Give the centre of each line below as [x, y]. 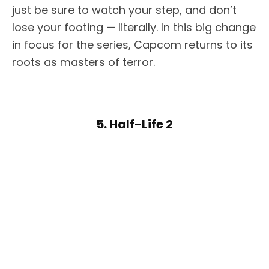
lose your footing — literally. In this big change [134, 27]
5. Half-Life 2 [134, 124]
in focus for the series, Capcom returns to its [132, 44]
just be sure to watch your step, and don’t [124, 10]
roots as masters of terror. [83, 62]
